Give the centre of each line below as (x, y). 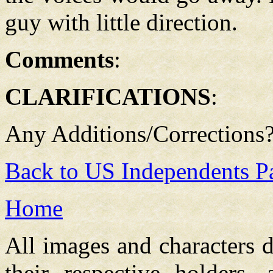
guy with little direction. (121, 22)
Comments (59, 59)
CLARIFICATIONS (108, 97)
